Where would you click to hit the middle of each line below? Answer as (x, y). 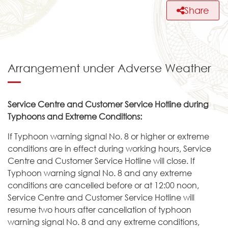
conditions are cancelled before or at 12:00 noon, (103, 185)
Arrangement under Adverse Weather (109, 68)
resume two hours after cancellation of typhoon (99, 209)
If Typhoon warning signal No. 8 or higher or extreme (108, 136)
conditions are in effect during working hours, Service (109, 148)
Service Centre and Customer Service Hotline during (108, 104)
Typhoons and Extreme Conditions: (75, 116)
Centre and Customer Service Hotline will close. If (101, 160)
